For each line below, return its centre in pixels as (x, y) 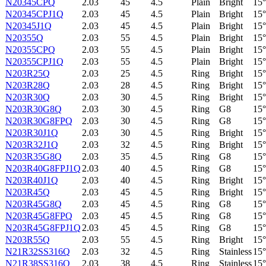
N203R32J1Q (32, 144)
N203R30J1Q (32, 132)
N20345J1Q (28, 26)
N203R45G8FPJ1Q (43, 227)
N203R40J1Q (32, 180)
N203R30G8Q (34, 109)
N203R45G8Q (34, 204)
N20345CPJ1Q (34, 14)
